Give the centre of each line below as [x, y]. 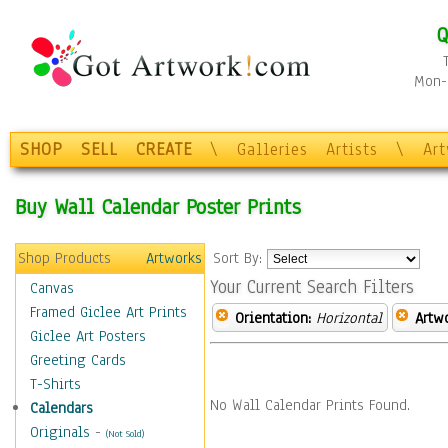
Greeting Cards [78, 360]
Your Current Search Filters [312, 287]
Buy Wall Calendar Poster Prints [158, 206]
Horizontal [349, 318]
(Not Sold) [125, 433]
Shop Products [64, 258]
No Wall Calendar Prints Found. [310, 405]
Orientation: [273, 318]
